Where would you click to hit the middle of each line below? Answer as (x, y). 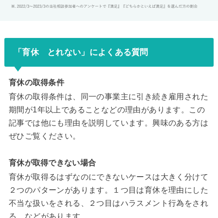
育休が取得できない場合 (52, 163)
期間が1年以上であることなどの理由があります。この (107, 110)
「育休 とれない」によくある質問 (81, 52)
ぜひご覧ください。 (45, 136)
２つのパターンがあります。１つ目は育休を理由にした (108, 190)
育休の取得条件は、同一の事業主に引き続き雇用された (108, 97)
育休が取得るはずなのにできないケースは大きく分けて (108, 177)
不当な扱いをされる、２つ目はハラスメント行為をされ (108, 203)
